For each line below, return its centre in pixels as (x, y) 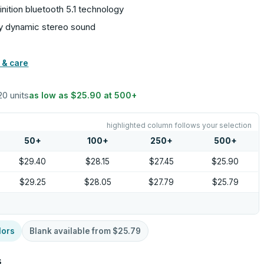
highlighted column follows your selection (179, 125)
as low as (50, 95)
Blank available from (71, 231)
